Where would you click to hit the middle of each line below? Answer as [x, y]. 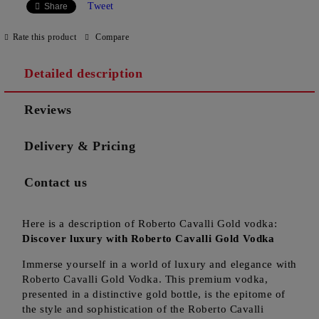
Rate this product [45, 37]
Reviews [48, 110]
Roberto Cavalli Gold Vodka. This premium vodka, [145, 279]
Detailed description [84, 73]
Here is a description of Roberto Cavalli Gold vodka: [150, 224]
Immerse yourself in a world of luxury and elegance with [159, 264]
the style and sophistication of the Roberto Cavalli [143, 309]
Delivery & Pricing [80, 146]
